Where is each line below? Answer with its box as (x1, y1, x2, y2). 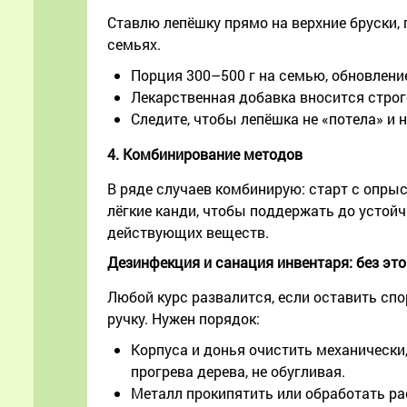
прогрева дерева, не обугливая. (131, 362, 345, 382)
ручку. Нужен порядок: (107, 309, 260, 329)
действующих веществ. (107, 223, 269, 243)
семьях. (107, 35, 161, 55)
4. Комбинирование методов (107, 144, 303, 164)
